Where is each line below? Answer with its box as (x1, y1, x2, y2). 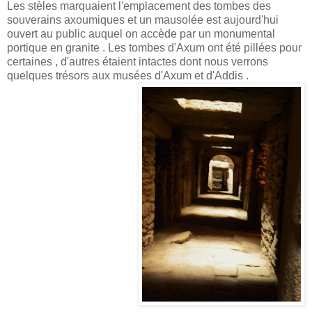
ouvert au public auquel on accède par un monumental (7, 28, 275, 40)
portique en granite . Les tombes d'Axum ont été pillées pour (7, 42, 302, 54)
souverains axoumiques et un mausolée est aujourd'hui (7, 14, 279, 26)
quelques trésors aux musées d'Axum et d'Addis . (7, 70, 249, 82)
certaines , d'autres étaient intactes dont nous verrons (7, 56, 268, 68)
